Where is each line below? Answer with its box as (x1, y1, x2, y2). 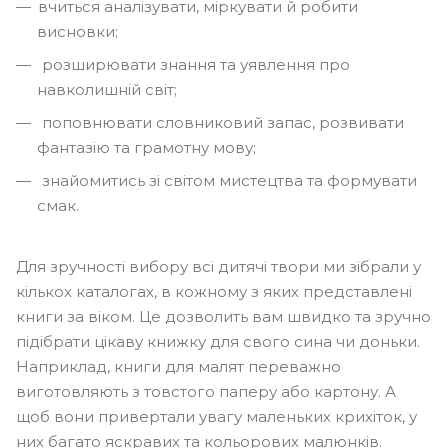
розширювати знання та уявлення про (38, 55, 350, 74)
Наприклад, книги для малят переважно (16, 357, 341, 376)
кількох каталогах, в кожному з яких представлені (16, 282, 412, 301)
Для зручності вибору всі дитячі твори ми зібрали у (16, 257, 421, 276)
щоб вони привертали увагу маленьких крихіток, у (16, 407, 417, 426)
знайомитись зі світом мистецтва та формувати (38, 171, 417, 190)
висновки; (37, 22, 118, 41)
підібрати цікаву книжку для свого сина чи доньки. (16, 332, 420, 351)
